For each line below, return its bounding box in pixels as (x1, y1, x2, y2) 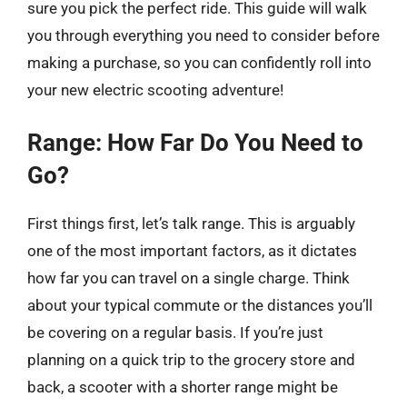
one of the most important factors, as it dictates (27, 242, 357, 260)
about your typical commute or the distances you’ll (27, 296, 372, 314)
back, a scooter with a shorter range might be (27, 378, 338, 396)
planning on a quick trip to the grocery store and (27, 351, 355, 369)
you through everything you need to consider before (27, 25, 380, 45)
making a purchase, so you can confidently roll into (27, 53, 372, 72)
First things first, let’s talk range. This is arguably (27, 214, 355, 233)
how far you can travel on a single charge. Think (27, 269, 350, 287)
